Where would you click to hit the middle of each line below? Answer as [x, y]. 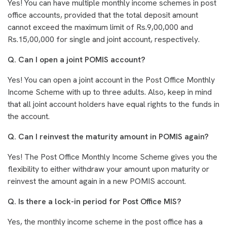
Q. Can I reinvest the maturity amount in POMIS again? [108, 137]
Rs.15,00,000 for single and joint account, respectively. [104, 40]
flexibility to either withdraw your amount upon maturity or [108, 169]
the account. [29, 117]
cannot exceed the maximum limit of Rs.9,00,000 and [100, 27]
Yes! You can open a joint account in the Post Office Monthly [111, 80]
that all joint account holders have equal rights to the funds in [113, 104]
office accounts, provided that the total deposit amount [103, 15]
